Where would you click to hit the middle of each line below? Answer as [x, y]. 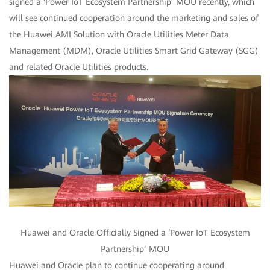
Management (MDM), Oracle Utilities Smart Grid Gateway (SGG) [134, 51]
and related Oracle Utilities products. [79, 67]
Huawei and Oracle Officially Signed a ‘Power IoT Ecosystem [135, 232]
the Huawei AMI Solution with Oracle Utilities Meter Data [119, 35]
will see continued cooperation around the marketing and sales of [134, 18]
